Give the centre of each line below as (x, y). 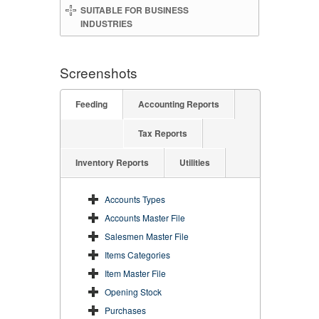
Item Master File (135, 273)
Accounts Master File (145, 217)
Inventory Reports (112, 162)
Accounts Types (135, 199)
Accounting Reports (179, 104)
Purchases (125, 310)
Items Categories (137, 254)
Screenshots (99, 72)
